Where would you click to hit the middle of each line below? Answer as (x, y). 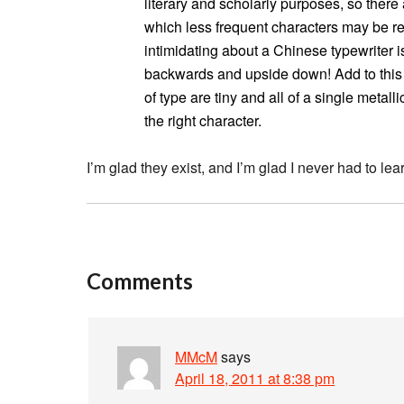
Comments (140, 281)
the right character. (203, 120)
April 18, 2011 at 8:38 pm (255, 378)
